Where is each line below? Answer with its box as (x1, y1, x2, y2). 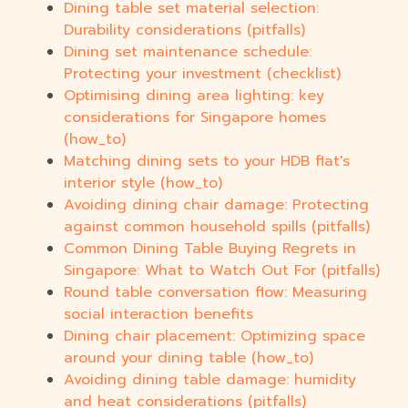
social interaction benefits (64, 303, 253, 326)
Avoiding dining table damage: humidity (64, 369, 356, 392)
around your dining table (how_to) (64, 347, 313, 370)
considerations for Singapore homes (64, 107, 326, 129)
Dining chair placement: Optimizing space (64, 325, 365, 348)
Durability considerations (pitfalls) (64, 19, 305, 42)
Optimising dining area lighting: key (64, 85, 324, 107)
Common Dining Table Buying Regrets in (64, 238, 356, 260)
